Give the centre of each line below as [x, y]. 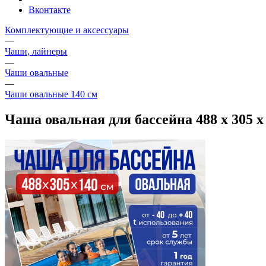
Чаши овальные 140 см [51, 94]
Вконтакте [50, 10]
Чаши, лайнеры [36, 52]
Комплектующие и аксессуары [67, 30]
